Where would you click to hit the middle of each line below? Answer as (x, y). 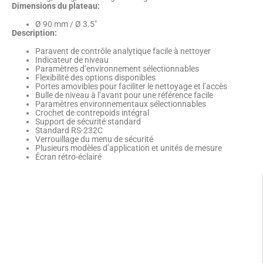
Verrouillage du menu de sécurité (94, 139)
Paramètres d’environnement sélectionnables (117, 68)
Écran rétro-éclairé (68, 156)
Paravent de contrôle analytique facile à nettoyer (123, 51)
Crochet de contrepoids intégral (92, 112)
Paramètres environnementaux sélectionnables (121, 104)
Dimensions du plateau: (56, 6)
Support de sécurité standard (88, 121)
